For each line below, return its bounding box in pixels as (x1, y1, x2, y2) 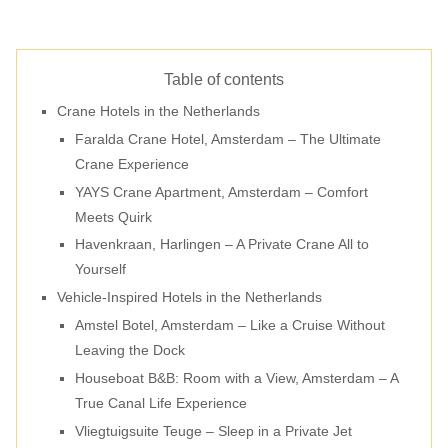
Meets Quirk (74, 208, 152, 225)
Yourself (74, 261, 126, 278)
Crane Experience (74, 155, 189, 172)
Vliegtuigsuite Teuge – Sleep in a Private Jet (74, 422, 352, 439)
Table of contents (164, 70, 284, 88)
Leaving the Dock (74, 342, 185, 359)
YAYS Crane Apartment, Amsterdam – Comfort (74, 183, 368, 200)
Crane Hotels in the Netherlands (57, 102, 261, 119)
